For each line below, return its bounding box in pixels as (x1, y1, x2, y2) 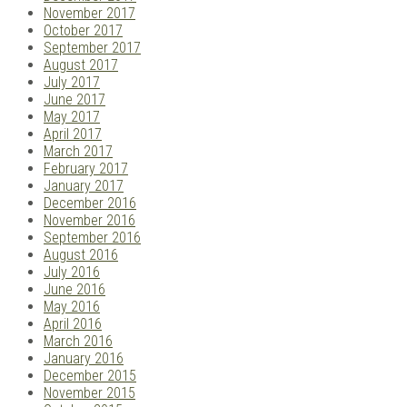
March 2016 (44, 333, 113, 351)
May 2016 (44, 298, 100, 316)
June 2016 (44, 281, 105, 299)
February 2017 (44, 160, 128, 178)
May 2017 (44, 108, 100, 126)
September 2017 (44, 39, 141, 57)
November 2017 (44, 5, 135, 23)
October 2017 (44, 22, 123, 40)
